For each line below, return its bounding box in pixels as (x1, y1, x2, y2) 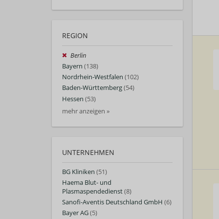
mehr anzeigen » (62, 107, 109, 115)
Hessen (62, 94, 84, 103)
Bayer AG (62, 209, 88, 218)
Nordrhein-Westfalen (62, 73, 123, 82)
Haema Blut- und (62, 178, 111, 187)
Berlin (70, 51, 87, 60)
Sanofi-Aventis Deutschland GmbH (62, 198, 163, 207)
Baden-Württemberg (62, 84, 122, 92)
